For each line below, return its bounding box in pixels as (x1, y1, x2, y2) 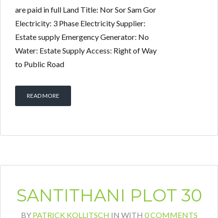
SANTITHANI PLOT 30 (16, 185, 202, 206)
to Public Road (15, 59, 64, 69)
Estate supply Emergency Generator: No (15, 32, 149, 42)
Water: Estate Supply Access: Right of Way (15, 46, 157, 55)
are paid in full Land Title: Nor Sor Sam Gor (15, 5, 156, 15)
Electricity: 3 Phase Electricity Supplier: (15, 18, 145, 28)
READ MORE (27, 92, 59, 100)
